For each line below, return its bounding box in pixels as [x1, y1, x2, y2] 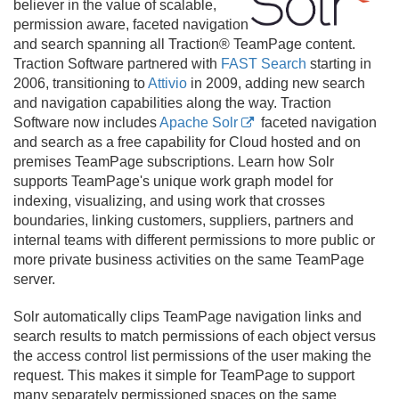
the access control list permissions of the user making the [13, 348, 371, 363]
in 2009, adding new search [187, 76, 365, 91]
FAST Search [221, 56, 306, 71]
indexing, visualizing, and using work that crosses [13, 193, 325, 208]
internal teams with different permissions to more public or [13, 232, 375, 248]
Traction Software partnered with [13, 56, 221, 71]
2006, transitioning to [13, 76, 148, 91]
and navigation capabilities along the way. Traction [13, 95, 331, 110]
